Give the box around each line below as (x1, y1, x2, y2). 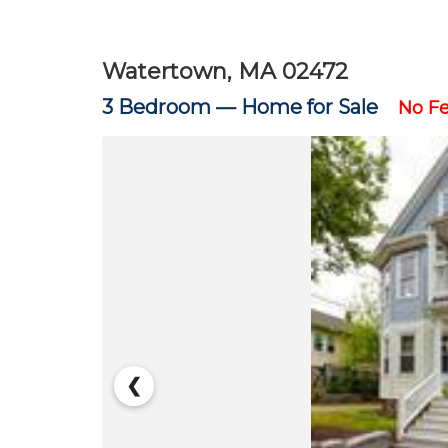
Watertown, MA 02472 (102, 58, 348, 85)
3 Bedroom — (102, 95, 241, 119)
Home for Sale (241, 95, 378, 119)
